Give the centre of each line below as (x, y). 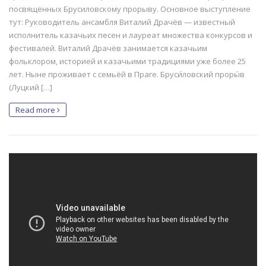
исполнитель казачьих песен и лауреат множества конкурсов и (131, 35)
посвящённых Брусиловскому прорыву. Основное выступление (130, 9)
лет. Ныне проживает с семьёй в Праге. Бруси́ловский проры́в (127, 75)
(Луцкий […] (31, 88)
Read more (36, 110)
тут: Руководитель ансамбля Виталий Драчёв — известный (122, 22)
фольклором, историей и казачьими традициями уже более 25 (127, 61)
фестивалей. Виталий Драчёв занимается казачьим (108, 48)
